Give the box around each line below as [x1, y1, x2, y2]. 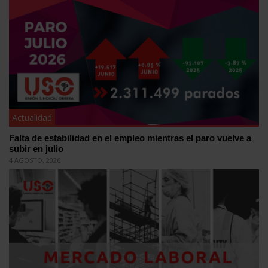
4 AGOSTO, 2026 [9, 155, 60, 165]
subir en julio [9, 143, 63, 154]
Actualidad [12, 111, 52, 123]
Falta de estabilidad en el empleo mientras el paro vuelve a [9, 132, 251, 143]
